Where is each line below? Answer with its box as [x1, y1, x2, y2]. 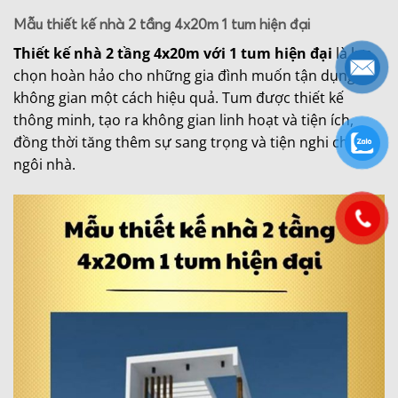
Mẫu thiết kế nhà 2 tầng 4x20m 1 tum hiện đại [13, 15, 310, 34]
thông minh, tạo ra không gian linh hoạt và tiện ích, [13, 110, 354, 131]
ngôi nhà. [13, 155, 76, 175]
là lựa [332, 44, 372, 64]
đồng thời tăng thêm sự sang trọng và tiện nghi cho [13, 132, 357, 153]
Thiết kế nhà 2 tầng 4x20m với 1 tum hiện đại [13, 44, 332, 64]
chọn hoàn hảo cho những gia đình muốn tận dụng [13, 66, 355, 86]
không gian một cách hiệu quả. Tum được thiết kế [13, 88, 344, 108]
